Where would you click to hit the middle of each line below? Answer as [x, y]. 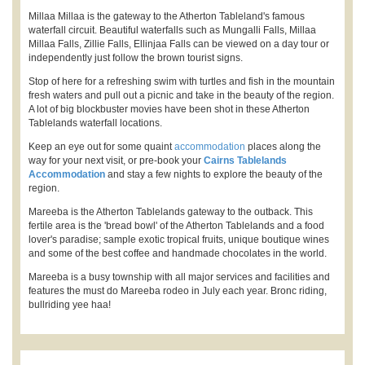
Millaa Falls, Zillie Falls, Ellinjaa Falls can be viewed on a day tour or [179, 44]
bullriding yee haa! [70, 304]
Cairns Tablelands [245, 160]
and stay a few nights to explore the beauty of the [215, 174]
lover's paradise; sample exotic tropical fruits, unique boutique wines [179, 239]
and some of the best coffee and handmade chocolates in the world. [178, 253]
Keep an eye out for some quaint [101, 146]
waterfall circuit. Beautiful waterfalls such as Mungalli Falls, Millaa [172, 30]
